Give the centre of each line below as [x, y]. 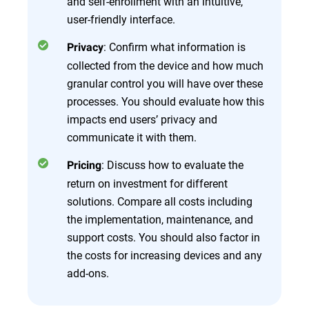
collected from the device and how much [165, 65]
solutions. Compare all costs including [160, 201]
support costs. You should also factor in [163, 237]
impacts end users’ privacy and [142, 119]
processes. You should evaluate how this [166, 101]
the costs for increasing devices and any [165, 255]
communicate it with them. [132, 137]
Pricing [84, 165]
